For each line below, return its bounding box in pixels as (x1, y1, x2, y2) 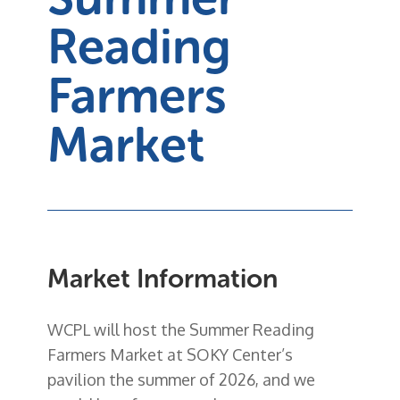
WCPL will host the (46, 319, 189, 339)
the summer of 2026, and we (104, 369, 315, 389)
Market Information (46, 262, 278, 295)
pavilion (46, 369, 105, 389)
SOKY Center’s (186, 344, 293, 364)
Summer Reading (188, 319, 314, 339)
